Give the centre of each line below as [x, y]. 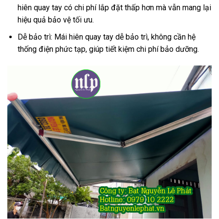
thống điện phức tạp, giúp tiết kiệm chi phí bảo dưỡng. [108, 49]
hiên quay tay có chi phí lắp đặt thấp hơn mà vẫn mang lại [114, 8]
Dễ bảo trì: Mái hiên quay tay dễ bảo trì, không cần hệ [106, 37]
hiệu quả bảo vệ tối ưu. [55, 20]
